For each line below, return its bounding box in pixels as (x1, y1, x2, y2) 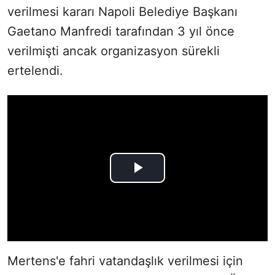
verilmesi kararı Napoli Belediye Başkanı (7, 4, 238, 19)
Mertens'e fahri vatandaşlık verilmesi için (7, 254, 243, 269)
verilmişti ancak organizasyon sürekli (7, 43, 220, 58)
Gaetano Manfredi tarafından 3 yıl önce (7, 23, 234, 39)
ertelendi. (7, 63, 63, 78)
